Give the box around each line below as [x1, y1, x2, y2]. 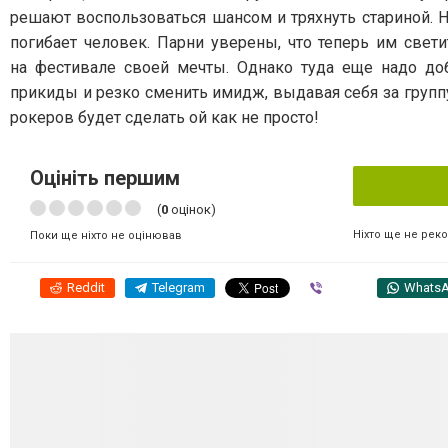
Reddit [67, 279, 105, 295]
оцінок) [168, 201, 216, 217]
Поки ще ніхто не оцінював [30, 228, 182, 242]
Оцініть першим [30, 165, 180, 190]
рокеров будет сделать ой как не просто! [10, 107, 319, 127]
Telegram [152, 279, 205, 295]
